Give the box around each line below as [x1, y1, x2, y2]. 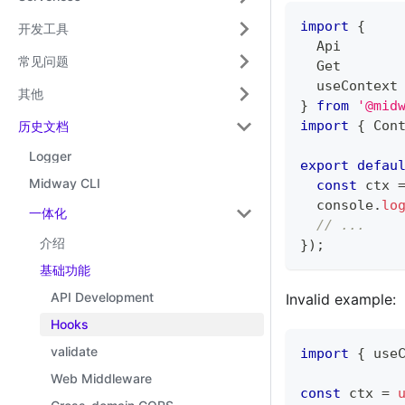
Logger [29, 148, 71, 164]
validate [51, 344, 98, 359]
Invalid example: [286, 290, 396, 309]
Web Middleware [51, 371, 152, 386]
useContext [300, 78, 398, 95]
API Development [51, 289, 154, 305]
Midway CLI [29, 175, 100, 191]
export [300, 157, 349, 174]
